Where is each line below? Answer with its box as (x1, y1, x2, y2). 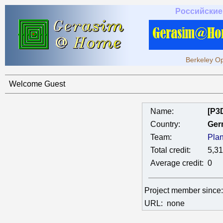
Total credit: (150, 146, 191, 154)
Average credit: (150, 159, 204, 167)
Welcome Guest (9, 80, 65, 88)
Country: (150, 120, 180, 128)
